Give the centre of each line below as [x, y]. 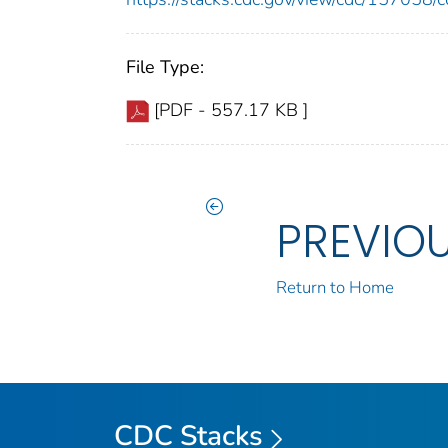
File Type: [165, 67]
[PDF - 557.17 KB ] [231, 110]
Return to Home [335, 288]
